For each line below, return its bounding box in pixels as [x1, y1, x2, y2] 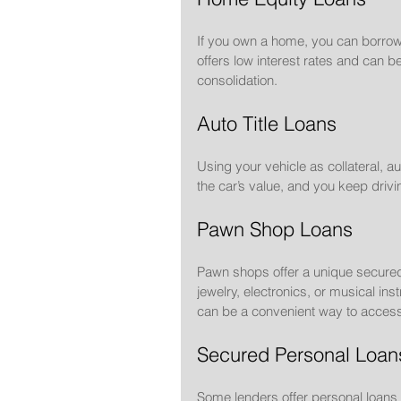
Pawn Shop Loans [197, 217, 353, 243]
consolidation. [197, 72, 277, 90]
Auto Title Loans [197, 111, 337, 137]
